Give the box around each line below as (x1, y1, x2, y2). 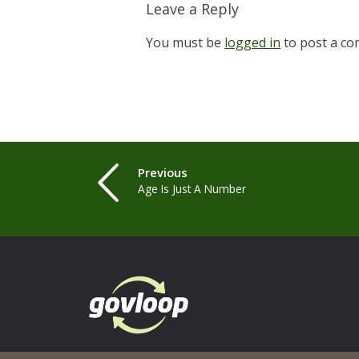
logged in (224, 33, 281, 51)
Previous (138, 164, 188, 181)
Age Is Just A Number (138, 181, 247, 197)
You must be (146, 33, 225, 51)
